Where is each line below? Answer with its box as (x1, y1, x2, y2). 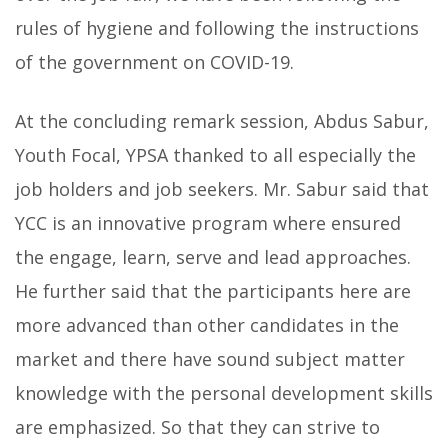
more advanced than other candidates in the (15, 312, 399, 337)
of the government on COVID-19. (15, 49, 294, 74)
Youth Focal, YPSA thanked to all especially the (15, 142, 416, 167)
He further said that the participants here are (15, 278, 411, 303)
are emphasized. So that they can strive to (15, 414, 380, 439)
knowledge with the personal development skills (15, 380, 433, 405)
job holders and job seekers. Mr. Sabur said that (15, 176, 429, 201)
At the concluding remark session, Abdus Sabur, (15, 108, 429, 133)
